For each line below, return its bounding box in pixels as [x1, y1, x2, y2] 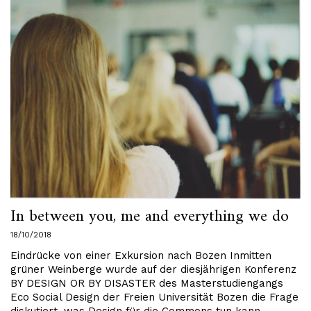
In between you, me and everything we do [10, 202, 289, 232]
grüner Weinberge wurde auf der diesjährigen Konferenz [10, 263, 296, 276]
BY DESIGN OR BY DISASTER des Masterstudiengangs [10, 277, 283, 290]
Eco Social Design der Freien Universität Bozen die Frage [10, 291, 299, 304]
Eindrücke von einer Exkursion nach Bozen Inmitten [10, 249, 271, 262]
